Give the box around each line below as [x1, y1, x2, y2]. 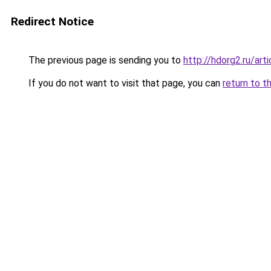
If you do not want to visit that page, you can [26, 77, 223, 89]
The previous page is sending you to [26, 54, 183, 66]
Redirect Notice [11, 15, 94, 28]
